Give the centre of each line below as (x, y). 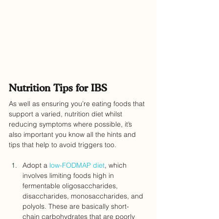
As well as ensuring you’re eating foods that (78, 104)
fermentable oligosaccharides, (71, 186)
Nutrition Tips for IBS (58, 88)
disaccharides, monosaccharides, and (84, 196)
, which (117, 165)
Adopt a (35, 165)
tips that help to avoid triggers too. (63, 145)
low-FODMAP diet (76, 165)
